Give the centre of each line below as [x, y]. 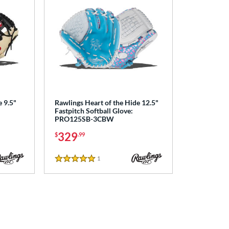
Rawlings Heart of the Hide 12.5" [106, 102]
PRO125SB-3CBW [84, 119]
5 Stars [66, 164]
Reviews [110, 158]
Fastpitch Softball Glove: [94, 110]
